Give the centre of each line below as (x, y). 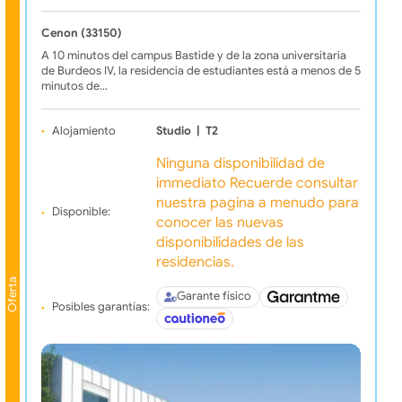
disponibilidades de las (230, 242)
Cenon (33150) (81, 33)
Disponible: (81, 212)
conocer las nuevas (219, 222)
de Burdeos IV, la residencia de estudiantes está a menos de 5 (201, 70)
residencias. (195, 262)
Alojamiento (83, 131)
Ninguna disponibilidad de (240, 163)
